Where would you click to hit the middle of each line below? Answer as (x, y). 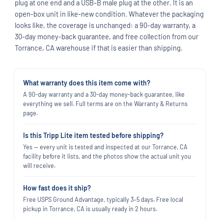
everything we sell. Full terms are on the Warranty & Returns (105, 103)
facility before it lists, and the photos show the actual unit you (107, 156)
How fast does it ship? (57, 188)
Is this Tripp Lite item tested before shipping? (93, 135)
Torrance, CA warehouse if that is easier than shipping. (99, 47)
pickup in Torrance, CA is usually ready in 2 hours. (90, 208)
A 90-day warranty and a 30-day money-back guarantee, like (104, 94)
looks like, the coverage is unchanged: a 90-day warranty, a (105, 25)
